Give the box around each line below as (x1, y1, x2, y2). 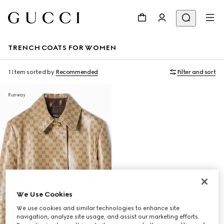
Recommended (55, 68, 98, 75)
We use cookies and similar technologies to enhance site (16, 204, 180, 211)
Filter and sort (176, 68, 216, 75)
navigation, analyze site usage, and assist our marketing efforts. (16, 212, 200, 220)
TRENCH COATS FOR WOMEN (8, 43, 116, 52)
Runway (8, 92, 25, 97)
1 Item (8, 68, 25, 75)
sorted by (26, 68, 54, 75)
